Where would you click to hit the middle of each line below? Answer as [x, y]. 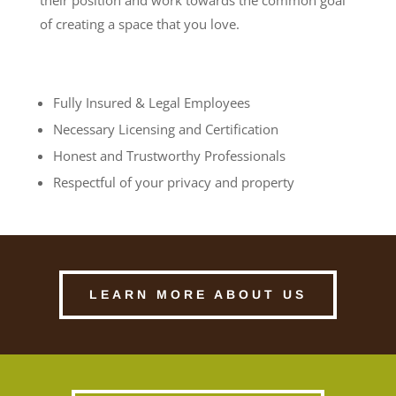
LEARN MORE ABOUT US [198, 294]
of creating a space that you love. [141, 23]
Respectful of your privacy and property [173, 182]
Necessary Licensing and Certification [165, 129]
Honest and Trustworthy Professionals [169, 155]
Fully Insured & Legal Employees [151, 102]
